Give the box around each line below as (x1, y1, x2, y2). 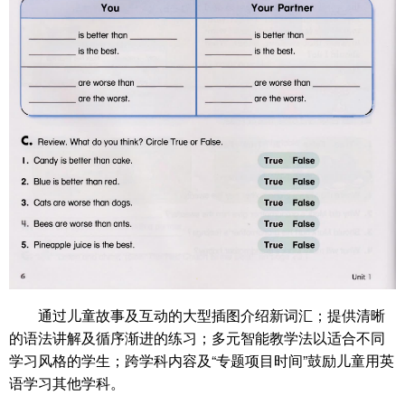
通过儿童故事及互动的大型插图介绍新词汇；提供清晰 (38, 304, 385, 325)
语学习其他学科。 (9, 372, 125, 393)
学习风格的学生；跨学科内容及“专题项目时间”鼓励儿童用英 (9, 349, 394, 371)
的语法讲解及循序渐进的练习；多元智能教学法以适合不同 (9, 326, 385, 348)
